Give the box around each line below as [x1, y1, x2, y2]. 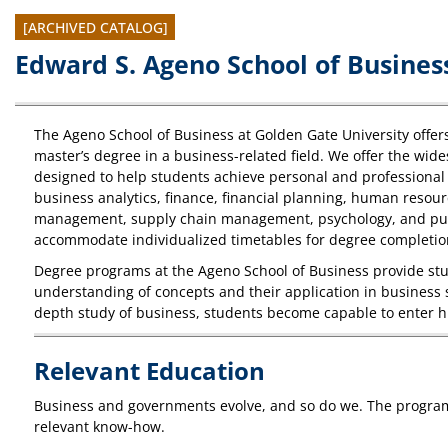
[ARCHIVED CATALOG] [22, 17, 168, 36]
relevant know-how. [34, 417, 165, 436]
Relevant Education [34, 354, 265, 387]
